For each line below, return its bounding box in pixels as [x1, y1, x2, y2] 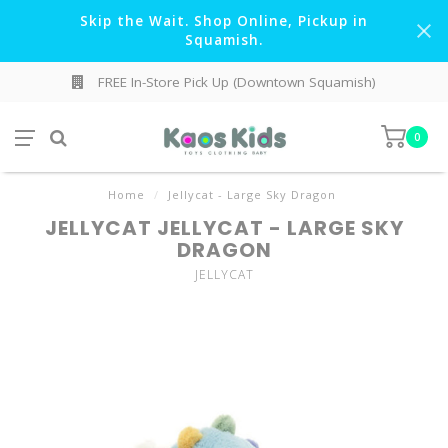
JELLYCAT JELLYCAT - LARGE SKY [44, 214, 404, 242]
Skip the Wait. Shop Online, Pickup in [80, 12, 368, 30]
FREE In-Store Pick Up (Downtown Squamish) [94, 73, 376, 91]
